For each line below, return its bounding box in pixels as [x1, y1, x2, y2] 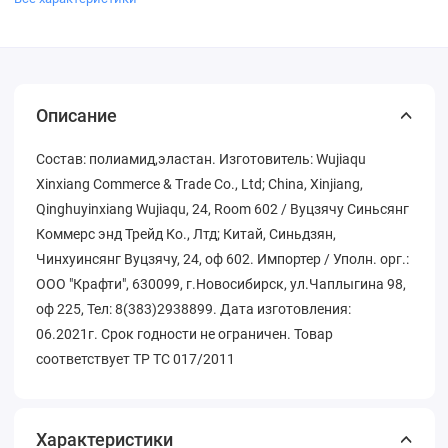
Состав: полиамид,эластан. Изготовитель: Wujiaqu [36, 150, 366, 167]
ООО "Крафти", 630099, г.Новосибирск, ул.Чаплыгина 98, [36, 275, 406, 292]
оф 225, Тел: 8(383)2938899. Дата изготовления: [36, 300, 351, 317]
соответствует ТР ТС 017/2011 [36, 350, 235, 367]
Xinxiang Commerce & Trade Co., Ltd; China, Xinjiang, [36, 175, 363, 192]
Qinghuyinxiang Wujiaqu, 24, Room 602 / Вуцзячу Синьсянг [36, 200, 409, 217]
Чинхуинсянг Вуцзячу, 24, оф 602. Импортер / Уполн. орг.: [36, 250, 409, 267]
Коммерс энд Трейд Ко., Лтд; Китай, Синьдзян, [36, 225, 336, 242]
